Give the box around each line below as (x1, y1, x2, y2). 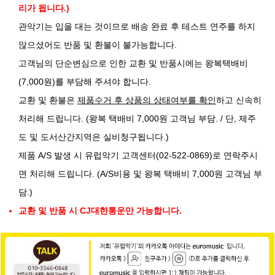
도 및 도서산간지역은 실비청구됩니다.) (18, 131, 169, 142)
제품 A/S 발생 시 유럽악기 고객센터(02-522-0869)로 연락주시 (18, 150, 258, 160)
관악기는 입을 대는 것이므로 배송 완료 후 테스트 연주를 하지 (18, 21, 255, 31)
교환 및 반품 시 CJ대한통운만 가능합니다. (18, 205, 182, 215)
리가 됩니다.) (18, 2, 69, 13)
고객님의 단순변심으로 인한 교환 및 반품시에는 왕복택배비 (18, 58, 248, 68)
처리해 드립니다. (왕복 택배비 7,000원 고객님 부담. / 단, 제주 (18, 113, 256, 123)
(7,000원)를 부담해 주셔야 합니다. (18, 76, 151, 87)
